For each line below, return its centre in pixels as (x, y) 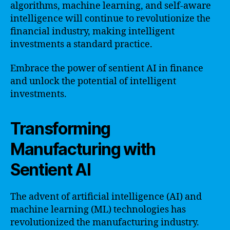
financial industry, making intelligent (92, 31)
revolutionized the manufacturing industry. (105, 223)
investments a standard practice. (81, 44)
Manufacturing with (83, 149)
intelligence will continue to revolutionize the (110, 18)
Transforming (61, 129)
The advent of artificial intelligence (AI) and (106, 197)
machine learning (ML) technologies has (98, 210)
